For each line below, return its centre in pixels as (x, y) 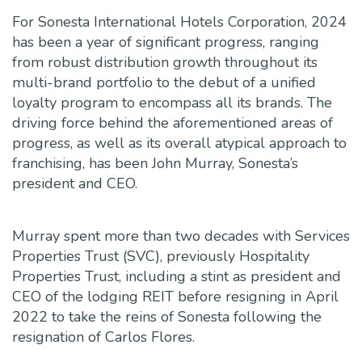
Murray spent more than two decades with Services (181, 236)
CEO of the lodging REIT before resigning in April (175, 297)
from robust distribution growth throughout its (165, 63)
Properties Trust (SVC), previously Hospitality (161, 257)
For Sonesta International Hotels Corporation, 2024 (179, 22)
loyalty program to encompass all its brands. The (172, 103)
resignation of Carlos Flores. (103, 337)
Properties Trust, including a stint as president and (177, 277)
